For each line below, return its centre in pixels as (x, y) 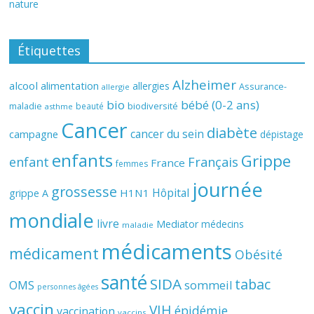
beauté (90, 106)
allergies (151, 86)
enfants (83, 160)
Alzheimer (205, 85)
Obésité (259, 254)
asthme (59, 106)
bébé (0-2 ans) (220, 105)
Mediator (178, 224)
